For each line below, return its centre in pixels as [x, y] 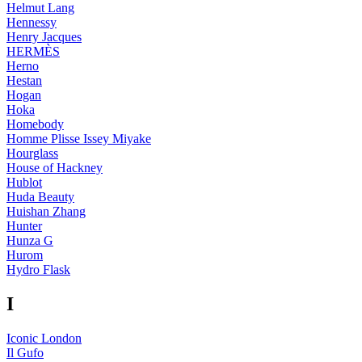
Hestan [24, 81]
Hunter [24, 226]
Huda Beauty [40, 197]
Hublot [24, 183]
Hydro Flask [38, 270]
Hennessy [32, 23]
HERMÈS [33, 52]
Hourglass [32, 154]
